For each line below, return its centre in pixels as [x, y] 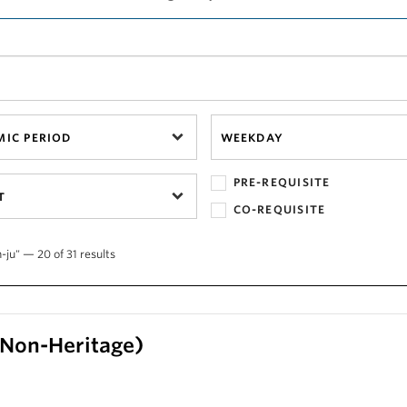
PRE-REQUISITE [282, 182]
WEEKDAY [252, 137]
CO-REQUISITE [279, 209]
